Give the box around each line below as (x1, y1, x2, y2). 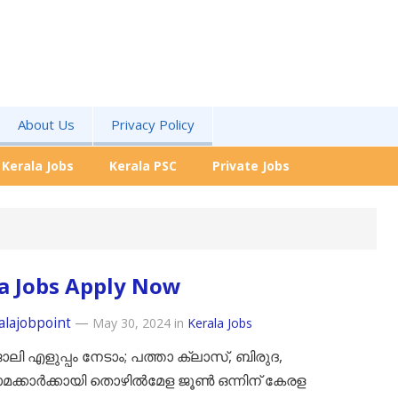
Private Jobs (212, 157, 290, 174)
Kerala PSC (109, 157, 177, 174)
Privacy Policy (111, 115, 195, 133)
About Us (18, 115, 75, 133)
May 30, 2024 (92, 314, 171, 331)
